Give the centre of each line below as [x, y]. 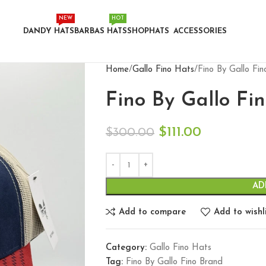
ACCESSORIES [200, 31]
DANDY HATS [48, 31]
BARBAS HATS [100, 31]
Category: [126, 248]
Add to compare [152, 212]
